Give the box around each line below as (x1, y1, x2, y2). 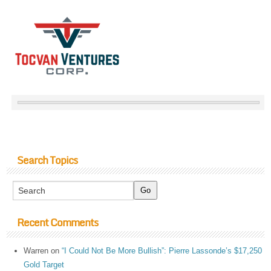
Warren (24, 246, 49, 255)
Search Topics (16, 151, 77, 168)
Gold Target (24, 260, 65, 269)
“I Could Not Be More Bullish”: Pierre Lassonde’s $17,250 (62, 246, 263, 255)
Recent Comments (16, 214, 98, 231)
